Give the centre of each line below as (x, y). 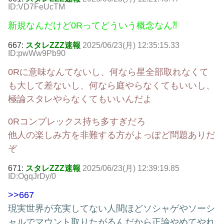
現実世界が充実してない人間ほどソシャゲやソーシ (111, 209)
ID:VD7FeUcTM (36, 7)
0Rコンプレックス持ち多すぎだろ (77, 122)
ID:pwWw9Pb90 (37, 53)
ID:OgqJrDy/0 (32, 176)
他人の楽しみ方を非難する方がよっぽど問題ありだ (111, 135)
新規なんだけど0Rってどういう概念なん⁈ (92, 26)
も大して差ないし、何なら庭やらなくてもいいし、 (111, 86)
